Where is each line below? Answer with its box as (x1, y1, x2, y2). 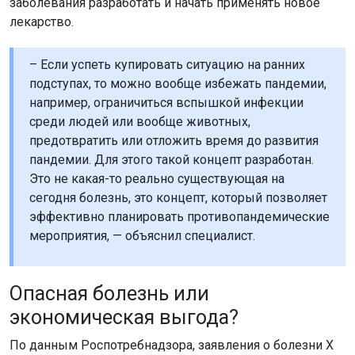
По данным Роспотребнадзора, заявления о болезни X (10, 338, 334, 353)
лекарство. (10, 14, 74, 30)
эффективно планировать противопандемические (29, 209, 330, 225)
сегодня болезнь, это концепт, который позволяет (29, 190, 327, 206)
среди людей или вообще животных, (29, 114, 250, 130)
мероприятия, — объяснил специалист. (29, 228, 255, 244)
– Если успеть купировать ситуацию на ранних (29, 57, 305, 73)
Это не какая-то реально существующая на (29, 171, 284, 187)
